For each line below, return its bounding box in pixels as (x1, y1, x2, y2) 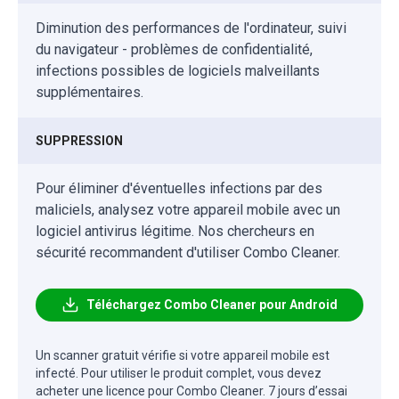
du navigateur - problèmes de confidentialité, (36, 40, 313, 58)
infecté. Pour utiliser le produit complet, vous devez (36, 365, 322, 380)
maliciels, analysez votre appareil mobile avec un (36, 200, 340, 218)
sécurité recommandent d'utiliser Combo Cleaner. (36, 243, 340, 261)
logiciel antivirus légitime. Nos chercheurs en (36, 222, 314, 240)
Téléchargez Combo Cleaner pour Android (86, 297, 338, 312)
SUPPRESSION (36, 133, 123, 148)
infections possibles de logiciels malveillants (36, 61, 320, 79)
